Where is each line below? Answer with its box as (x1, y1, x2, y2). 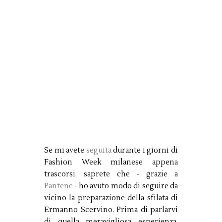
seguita (86, 146, 111, 156)
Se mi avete (44, 146, 86, 156)
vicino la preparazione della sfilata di (44, 193, 178, 203)
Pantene (44, 181, 73, 191)
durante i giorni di (111, 146, 178, 156)
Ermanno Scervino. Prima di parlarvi (44, 205, 178, 215)
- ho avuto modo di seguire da (73, 181, 178, 191)
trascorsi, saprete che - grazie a (44, 169, 178, 179)
